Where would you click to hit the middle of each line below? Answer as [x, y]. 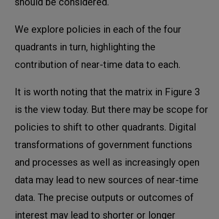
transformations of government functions [103, 145]
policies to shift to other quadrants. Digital [105, 127]
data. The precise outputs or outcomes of [104, 198]
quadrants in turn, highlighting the [85, 47]
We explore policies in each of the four [98, 30]
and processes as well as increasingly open [107, 163]
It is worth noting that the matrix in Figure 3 [107, 92]
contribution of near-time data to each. [98, 65]
